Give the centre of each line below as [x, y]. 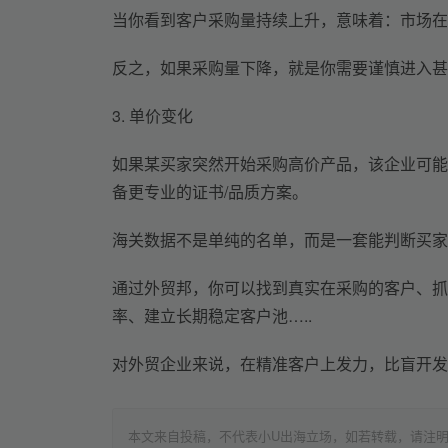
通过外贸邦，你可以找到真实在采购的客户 [264, 287]
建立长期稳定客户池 [216, 315]
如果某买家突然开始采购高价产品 [232, 163]
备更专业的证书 [168, 191]
